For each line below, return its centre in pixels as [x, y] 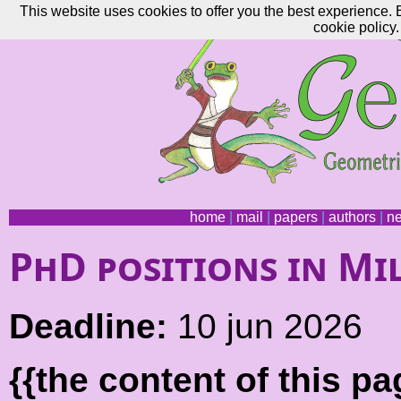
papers [295, 217]
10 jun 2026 [265, 327]
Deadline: [88, 327]
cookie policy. [356, 27]
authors [352, 217]
